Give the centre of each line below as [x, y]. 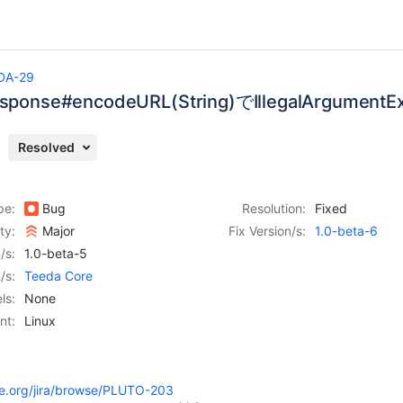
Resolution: [274, 208]
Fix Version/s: [267, 231]
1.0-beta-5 [56, 253]
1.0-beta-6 [346, 231]
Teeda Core [58, 276]
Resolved [46, 147]
